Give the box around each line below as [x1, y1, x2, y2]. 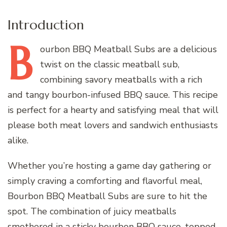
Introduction [8, 16, 84, 33]
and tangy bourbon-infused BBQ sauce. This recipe [8, 88, 218, 101]
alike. [8, 134, 28, 146]
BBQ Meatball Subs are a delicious [70, 43, 217, 55]
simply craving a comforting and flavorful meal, [8, 174, 202, 187]
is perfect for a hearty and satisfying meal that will [8, 103, 218, 116]
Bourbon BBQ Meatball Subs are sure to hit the [8, 190, 207, 202]
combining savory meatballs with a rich [40, 73, 202, 86]
